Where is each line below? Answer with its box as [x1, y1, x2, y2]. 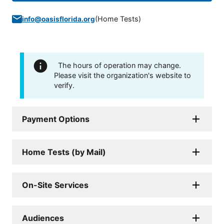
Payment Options [22, 114, 89, 124]
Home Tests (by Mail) [22, 147, 106, 157]
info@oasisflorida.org [22, 15, 95, 23]
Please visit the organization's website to [54, 71, 191, 80]
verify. [54, 81, 74, 90]
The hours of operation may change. [58, 61, 181, 70]
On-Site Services [22, 180, 88, 190]
